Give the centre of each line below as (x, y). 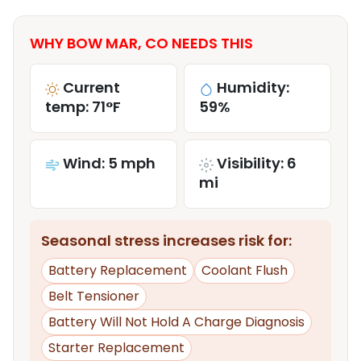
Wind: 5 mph (109, 164)
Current (91, 88)
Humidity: (253, 88)
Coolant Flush (245, 271)
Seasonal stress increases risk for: (166, 241)
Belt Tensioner (94, 297)
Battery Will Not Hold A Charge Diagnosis (176, 322)
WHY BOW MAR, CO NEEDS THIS (141, 44)
